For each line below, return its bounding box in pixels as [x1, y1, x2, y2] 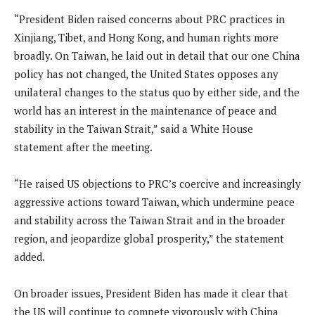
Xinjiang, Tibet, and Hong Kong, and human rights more [14, 30, 278, 44]
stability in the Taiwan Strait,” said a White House [14, 121, 253, 136]
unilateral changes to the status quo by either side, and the [14, 84, 300, 99]
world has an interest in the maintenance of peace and [14, 103, 276, 117]
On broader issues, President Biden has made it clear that [14, 285, 288, 300]
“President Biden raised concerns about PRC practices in [14, 11, 285, 26]
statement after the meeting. [14, 139, 153, 154]
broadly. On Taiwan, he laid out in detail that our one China [14, 48, 300, 63]
